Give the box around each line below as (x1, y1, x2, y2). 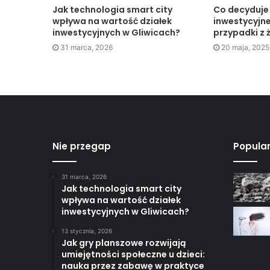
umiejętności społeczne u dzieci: (61, 248, 205, 261)
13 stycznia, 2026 (61, 227, 112, 235)
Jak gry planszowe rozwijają (61, 237, 186, 250)
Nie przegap (52, 140, 111, 153)
